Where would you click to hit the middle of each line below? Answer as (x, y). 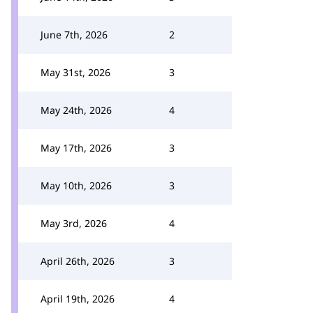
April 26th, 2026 (78, 261)
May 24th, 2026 (76, 110)
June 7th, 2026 (74, 35)
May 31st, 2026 (75, 72)
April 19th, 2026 (78, 299)
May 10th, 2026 (76, 185)
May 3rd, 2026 (74, 223)
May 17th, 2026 (76, 148)
